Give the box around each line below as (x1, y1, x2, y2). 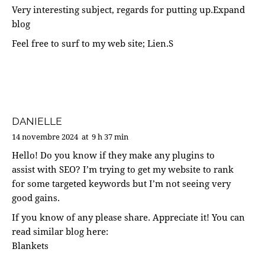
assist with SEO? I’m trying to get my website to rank (12, 163, 234, 175)
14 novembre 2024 (12, 131, 78, 142)
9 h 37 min (92, 131, 129, 142)
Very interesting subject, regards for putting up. (12, 4, 213, 16)
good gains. (12, 191, 60, 203)
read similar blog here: (12, 225, 108, 237)
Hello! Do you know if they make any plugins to (12, 148, 215, 161)
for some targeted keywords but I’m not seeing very (12, 177, 231, 189)
